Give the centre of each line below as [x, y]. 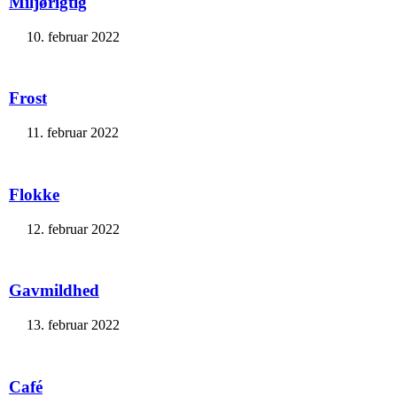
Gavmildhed [54, 291]
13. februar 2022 [73, 325]
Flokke [34, 194]
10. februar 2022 [73, 36]
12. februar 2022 [73, 229]
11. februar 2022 [73, 133]
